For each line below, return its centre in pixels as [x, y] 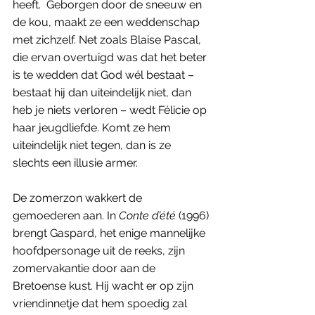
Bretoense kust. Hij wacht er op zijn [104, 285]
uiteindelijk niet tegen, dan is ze [93, 145]
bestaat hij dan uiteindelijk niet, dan [103, 92]
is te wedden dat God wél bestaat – [105, 75]
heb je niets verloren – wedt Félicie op [111, 110]
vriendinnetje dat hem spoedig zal [101, 303]
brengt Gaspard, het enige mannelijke [110, 233]
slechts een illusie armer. [77, 162]
